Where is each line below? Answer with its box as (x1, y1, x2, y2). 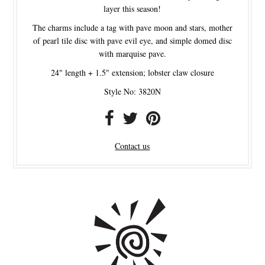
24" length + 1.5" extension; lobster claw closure (50, 66, 214, 78)
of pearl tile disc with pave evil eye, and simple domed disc (33, 34, 232, 46)
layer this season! (104, 2, 161, 14)
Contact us (115, 140, 150, 151)
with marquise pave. (98, 47, 166, 59)
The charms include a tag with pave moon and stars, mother (32, 21, 232, 33)
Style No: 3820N (104, 85, 161, 97)
